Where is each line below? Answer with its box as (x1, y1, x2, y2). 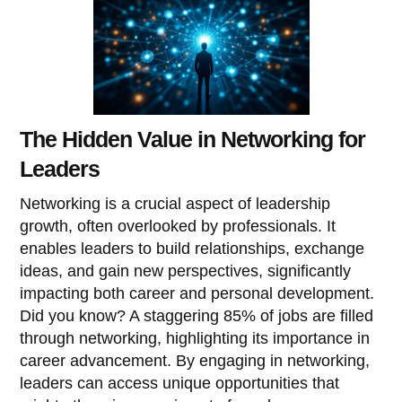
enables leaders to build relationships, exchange (20, 239, 365, 258)
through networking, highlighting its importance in (20, 328, 371, 347)
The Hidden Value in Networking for (20, 126, 366, 152)
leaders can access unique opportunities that (20, 373, 340, 392)
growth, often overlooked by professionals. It (20, 216, 336, 235)
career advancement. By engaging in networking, (20, 351, 371, 370)
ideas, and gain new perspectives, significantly (20, 261, 352, 280)
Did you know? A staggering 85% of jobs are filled (20, 306, 374, 325)
